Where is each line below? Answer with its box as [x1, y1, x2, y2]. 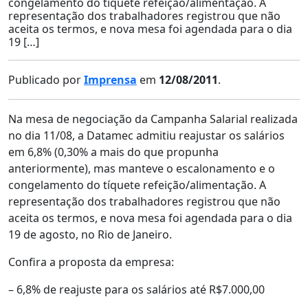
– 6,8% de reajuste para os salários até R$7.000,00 [8, 282, 265, 297]
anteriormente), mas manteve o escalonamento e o [8, 161, 275, 176]
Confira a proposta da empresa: [8, 254, 174, 269]
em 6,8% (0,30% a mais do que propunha [8, 144, 219, 159]
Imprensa [84, 72, 137, 87]
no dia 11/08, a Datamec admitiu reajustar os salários [8, 128, 285, 143]
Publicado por [8, 72, 84, 87]
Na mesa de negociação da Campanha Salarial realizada [8, 111, 298, 126]
